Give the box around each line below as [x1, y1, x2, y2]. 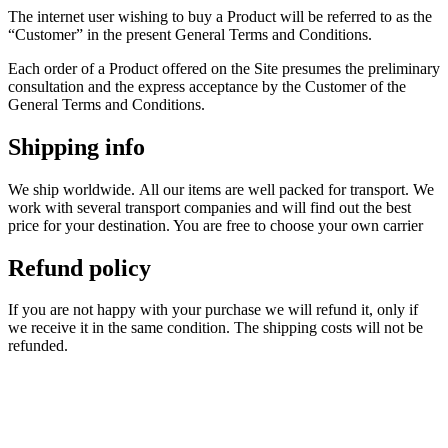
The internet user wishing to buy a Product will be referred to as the [8, 7, 432, 25]
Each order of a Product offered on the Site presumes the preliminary [8, 59, 440, 77]
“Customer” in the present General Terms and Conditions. [8, 25, 372, 43]
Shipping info [8, 133, 145, 160]
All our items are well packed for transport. [139, 180, 413, 198]
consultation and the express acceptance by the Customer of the [8, 77, 406, 95]
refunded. [8, 337, 68, 355]
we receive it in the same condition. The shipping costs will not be [8, 319, 423, 337]
